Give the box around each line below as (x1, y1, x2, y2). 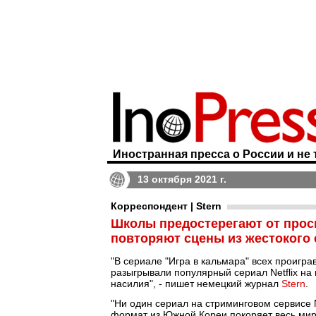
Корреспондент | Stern (111, 200, 221, 212)
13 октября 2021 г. (138, 174, 226, 185)
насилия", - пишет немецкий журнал (111, 278, 281, 289)
